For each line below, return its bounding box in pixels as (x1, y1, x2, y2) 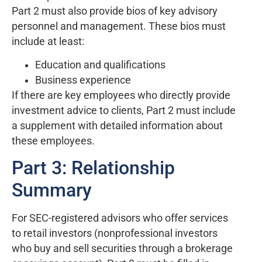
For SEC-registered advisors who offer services (12, 212, 228, 225)
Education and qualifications (35, 59, 166, 71)
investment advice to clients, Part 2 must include (12, 105, 236, 117)
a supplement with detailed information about (12, 120, 223, 132)
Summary (12, 179, 92, 202)
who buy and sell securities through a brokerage (12, 243, 233, 255)
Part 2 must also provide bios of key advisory (12, 5, 218, 17)
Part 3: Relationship (12, 157, 175, 180)
